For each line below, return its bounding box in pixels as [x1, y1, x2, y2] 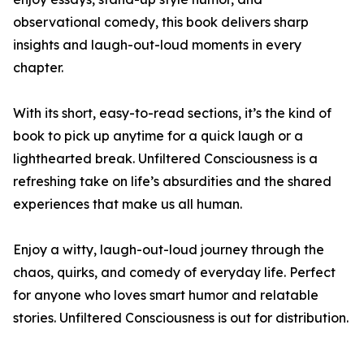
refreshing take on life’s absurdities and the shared [13, 173, 331, 189]
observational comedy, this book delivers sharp [13, 14, 309, 30]
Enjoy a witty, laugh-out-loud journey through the [13, 241, 324, 258]
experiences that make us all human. [13, 196, 242, 212]
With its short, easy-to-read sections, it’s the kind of [13, 105, 331, 121]
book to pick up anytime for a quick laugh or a [13, 128, 303, 144]
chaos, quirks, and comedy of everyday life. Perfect [13, 264, 336, 280]
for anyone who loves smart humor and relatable [13, 287, 318, 303]
